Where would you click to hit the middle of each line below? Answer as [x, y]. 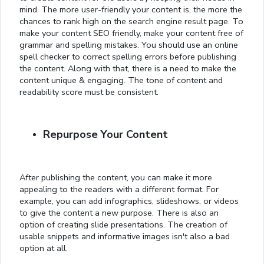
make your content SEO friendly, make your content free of [131, 33]
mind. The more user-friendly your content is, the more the [131, 10]
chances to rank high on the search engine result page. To [131, 22]
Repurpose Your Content [105, 135]
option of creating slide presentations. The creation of [123, 225]
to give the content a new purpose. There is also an [119, 213]
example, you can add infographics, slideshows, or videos [129, 201]
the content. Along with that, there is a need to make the [128, 69]
